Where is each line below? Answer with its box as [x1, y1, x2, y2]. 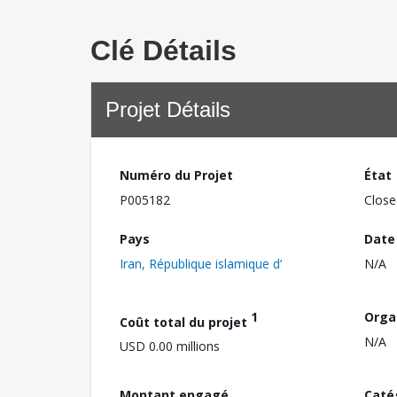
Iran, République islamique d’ [120, 254, 282, 272]
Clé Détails [90, 35, 237, 66]
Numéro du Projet [120, 167, 233, 183]
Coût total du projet [120, 313, 251, 331]
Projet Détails [105, 97, 230, 121]
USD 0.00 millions [120, 338, 220, 355]
